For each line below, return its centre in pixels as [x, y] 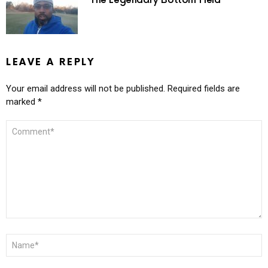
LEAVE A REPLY [51, 62]
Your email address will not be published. [86, 89]
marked [22, 102]
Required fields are [204, 89]
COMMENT [26, 124]
